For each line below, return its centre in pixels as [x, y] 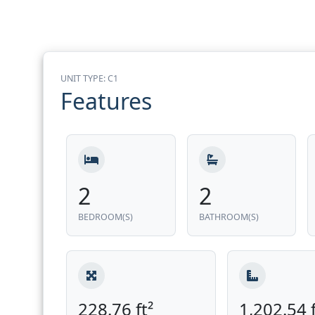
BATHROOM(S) [229, 217]
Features [107, 101]
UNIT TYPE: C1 [90, 78]
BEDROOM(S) [106, 217]
